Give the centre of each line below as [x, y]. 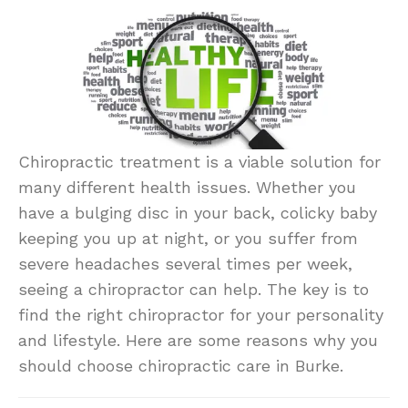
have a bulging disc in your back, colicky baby [198, 213]
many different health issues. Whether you [187, 188]
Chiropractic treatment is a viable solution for [199, 162]
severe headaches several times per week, [185, 264]
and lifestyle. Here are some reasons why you [198, 341]
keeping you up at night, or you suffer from [188, 239]
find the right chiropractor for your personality [201, 315]
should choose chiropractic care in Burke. [181, 366]
